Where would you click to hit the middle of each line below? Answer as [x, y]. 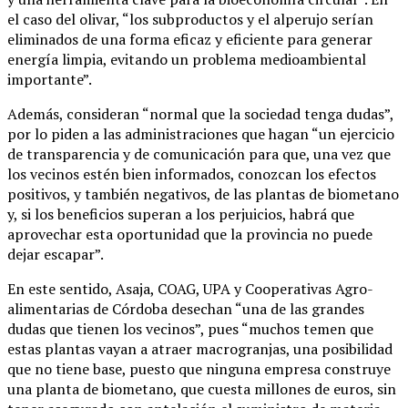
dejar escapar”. [56, 255]
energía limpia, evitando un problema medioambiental [187, 60]
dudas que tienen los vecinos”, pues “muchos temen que [190, 329]
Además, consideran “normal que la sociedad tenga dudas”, [200, 114]
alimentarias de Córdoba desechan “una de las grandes [186, 309]
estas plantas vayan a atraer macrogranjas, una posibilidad [200, 349]
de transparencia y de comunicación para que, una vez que [199, 154]
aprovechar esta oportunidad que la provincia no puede [190, 235]
